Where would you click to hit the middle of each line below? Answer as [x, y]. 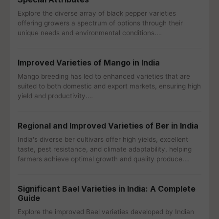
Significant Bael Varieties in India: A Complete [107, 189]
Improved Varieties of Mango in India [89, 63]
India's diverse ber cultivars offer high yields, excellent [103, 139]
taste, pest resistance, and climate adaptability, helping [105, 149]
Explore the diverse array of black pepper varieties [97, 13]
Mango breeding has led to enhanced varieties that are [104, 76]
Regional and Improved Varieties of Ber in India [108, 126]
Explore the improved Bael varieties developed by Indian [106, 212]
